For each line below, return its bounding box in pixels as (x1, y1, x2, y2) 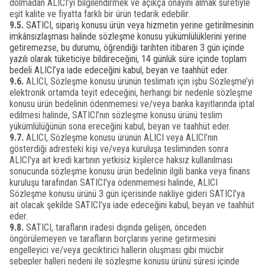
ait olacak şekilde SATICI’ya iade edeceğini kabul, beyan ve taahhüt (9, 199, 254, 211)
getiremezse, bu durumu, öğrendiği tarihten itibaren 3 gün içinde (9, 42, 244, 53)
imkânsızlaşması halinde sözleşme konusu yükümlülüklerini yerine (9, 31, 247, 42)
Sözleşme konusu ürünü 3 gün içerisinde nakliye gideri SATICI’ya (9, 188, 245, 199)
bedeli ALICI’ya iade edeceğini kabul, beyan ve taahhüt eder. (9, 64, 231, 76)
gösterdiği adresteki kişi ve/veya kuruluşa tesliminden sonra (9, 143, 228, 154)
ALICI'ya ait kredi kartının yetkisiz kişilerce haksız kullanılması (9, 154, 232, 166)
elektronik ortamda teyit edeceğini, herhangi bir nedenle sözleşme (9, 87, 253, 98)
